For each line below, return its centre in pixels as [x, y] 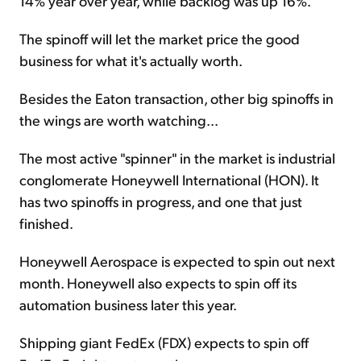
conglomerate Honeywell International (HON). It [169, 180]
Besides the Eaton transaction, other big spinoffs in [176, 98]
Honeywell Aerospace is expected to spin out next [177, 261]
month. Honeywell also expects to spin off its [158, 283]
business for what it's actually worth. [131, 60]
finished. [46, 223]
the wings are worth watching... [119, 120]
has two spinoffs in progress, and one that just [161, 201]
